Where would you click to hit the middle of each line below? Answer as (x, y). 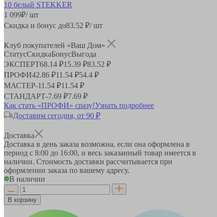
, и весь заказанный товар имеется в (137, 153)
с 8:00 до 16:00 (54, 153)
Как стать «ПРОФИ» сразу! (49, 105)
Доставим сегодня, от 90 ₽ (57, 115)
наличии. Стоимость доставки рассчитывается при (88, 161)
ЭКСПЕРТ (22, 64)
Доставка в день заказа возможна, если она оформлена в (97, 144)
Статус (15, 54)
